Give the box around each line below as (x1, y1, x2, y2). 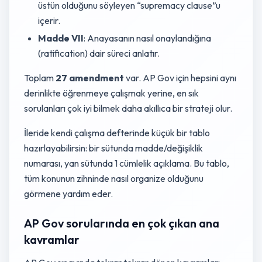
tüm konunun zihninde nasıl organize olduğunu (24, 173, 204, 184)
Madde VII (38, 32, 84, 44)
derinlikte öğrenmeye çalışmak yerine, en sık (24, 87, 199, 99)
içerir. (38, 15, 60, 26)
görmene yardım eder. (24, 188, 113, 199)
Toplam (24, 72, 56, 84)
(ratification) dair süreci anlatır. (38, 47, 160, 59)
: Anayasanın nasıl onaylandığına (84, 32, 211, 44)
